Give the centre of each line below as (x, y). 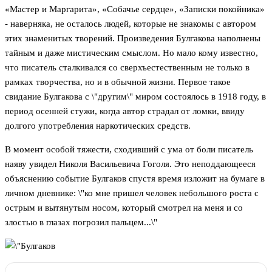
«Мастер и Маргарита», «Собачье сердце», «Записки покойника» (135, 9)
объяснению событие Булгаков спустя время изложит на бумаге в (135, 179)
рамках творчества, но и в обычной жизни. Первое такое (118, 82)
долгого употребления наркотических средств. (98, 126)
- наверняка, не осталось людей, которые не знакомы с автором (131, 24)
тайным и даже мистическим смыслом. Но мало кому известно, (131, 53)
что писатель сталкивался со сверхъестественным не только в (127, 68)
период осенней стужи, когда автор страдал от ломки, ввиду (125, 111)
